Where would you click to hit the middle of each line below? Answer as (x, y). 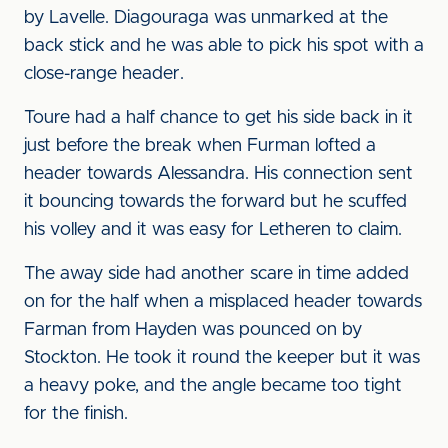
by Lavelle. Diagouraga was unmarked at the (206, 18)
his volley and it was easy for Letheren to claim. (213, 230)
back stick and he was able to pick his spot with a (224, 46)
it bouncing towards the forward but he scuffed (215, 202)
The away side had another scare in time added (216, 274)
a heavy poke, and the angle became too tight (213, 386)
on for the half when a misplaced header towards (223, 302)
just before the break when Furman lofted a (200, 146)
